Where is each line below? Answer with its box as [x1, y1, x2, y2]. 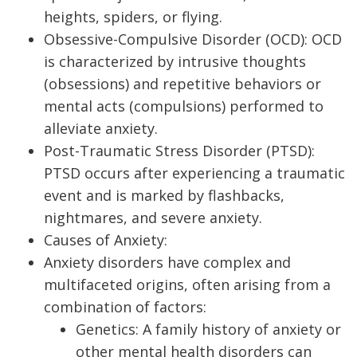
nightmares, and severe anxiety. [44, 207, 262, 227]
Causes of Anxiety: [44, 229, 167, 249]
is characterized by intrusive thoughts [44, 51, 306, 71]
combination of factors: [44, 296, 206, 316]
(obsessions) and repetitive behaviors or [44, 73, 321, 93]
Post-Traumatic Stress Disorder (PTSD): [44, 140, 315, 160]
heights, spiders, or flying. [44, 6, 222, 26]
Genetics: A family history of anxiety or [76, 319, 341, 339]
